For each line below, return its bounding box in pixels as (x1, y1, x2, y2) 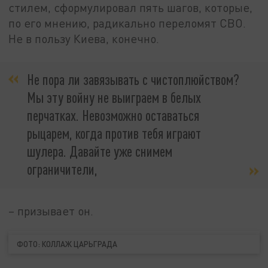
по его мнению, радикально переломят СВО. (8, 16, 246, 31)
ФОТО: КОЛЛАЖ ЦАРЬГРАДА (17, 239, 118, 249)
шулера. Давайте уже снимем (27, 142, 172, 160)
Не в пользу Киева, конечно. (8, 32, 160, 46)
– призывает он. (8, 203, 94, 218)
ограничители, (27, 160, 98, 178)
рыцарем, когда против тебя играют (27, 124, 201, 142)
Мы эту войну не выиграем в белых (27, 88, 201, 106)
